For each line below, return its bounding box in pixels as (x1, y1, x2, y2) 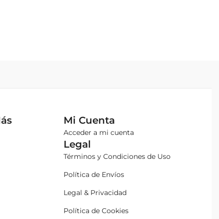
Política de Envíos (63, 170, 124, 179)
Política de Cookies (63, 206, 129, 215)
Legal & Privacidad (63, 188, 127, 197)
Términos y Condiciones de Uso (63, 152, 171, 161)
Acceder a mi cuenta (63, 128, 134, 137)
